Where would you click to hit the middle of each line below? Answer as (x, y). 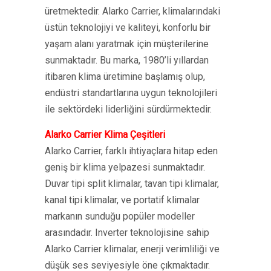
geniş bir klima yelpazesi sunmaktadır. (125, 167)
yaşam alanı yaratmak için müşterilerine (127, 44)
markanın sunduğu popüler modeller (120, 216)
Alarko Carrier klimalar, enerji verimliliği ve (132, 249)
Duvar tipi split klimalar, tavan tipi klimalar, (132, 184)
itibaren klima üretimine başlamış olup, (125, 77)
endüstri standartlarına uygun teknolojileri (131, 93)
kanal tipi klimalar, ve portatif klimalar (122, 200)
